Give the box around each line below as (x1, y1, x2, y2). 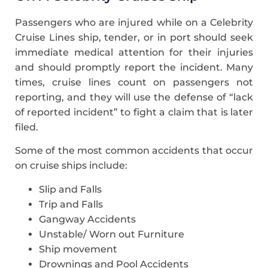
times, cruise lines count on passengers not (15, 76, 253, 88)
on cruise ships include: (15, 160, 127, 172)
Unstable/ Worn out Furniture (39, 228, 184, 240)
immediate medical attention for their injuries (15, 46, 253, 58)
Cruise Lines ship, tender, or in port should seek (15, 31, 253, 43)
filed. (15, 121, 38, 133)
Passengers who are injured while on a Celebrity (15, 16, 253, 28)
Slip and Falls (39, 183, 102, 195)
